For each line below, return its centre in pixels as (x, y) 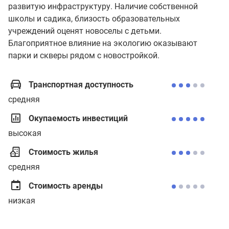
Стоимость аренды (66, 186)
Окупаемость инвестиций (78, 118)
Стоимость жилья (63, 152)
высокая (25, 133)
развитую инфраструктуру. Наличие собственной (103, 6)
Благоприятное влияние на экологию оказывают (103, 43)
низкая (22, 201)
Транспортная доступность (81, 85)
